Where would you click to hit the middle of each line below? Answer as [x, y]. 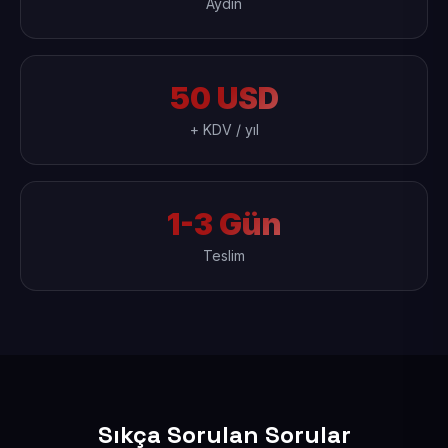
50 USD [224, 98]
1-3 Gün [224, 224]
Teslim [224, 255]
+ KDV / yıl [224, 129]
